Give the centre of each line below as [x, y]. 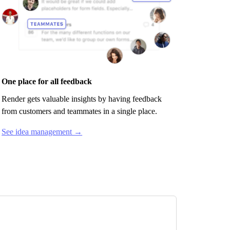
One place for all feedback [47, 81]
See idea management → [42, 131]
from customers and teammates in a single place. [80, 111]
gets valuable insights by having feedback [94, 99]
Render [14, 99]
